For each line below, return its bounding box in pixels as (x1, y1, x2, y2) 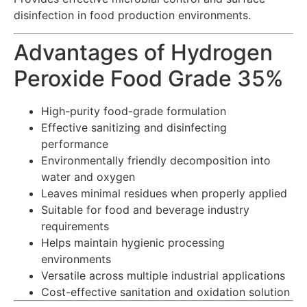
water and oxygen (41, 170, 135, 184)
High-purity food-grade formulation (41, 104, 226, 119)
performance (41, 137, 108, 151)
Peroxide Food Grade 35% (14, 65, 284, 93)
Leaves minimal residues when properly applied (41, 186, 287, 201)
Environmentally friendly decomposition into (41, 153, 271, 168)
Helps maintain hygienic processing (41, 236, 225, 250)
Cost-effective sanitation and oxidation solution (41, 285, 290, 299)
